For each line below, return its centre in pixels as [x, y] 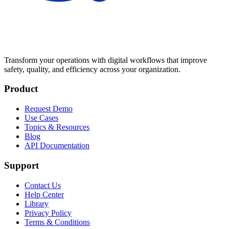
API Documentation [57, 146]
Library [37, 203]
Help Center [44, 194]
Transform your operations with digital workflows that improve [106, 60]
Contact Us [43, 185]
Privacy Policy [48, 213]
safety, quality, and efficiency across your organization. [92, 69]
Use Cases [41, 118]
